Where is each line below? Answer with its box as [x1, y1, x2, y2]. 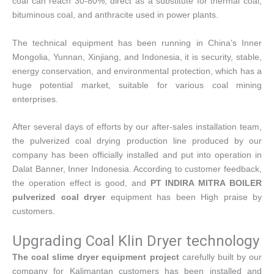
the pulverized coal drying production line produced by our [12, 136, 262, 146]
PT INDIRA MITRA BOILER [150, 178, 262, 188]
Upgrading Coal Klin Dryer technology [12, 232, 259, 250]
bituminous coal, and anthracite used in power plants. [12, 10, 218, 20]
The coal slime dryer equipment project [12, 252, 179, 262]
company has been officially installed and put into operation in [12, 150, 262, 160]
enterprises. [12, 94, 58, 104]
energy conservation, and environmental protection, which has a [12, 65, 262, 76]
